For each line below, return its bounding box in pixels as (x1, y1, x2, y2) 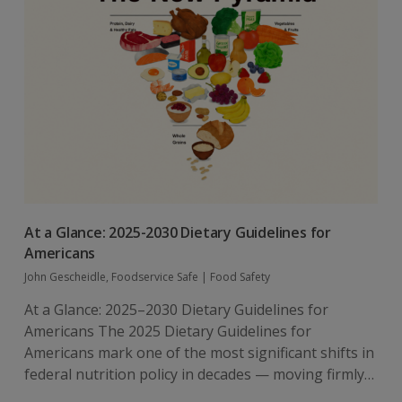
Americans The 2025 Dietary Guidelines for (23, 320, 311, 341)
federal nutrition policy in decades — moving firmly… (23, 363, 374, 384)
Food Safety (209, 268, 270, 284)
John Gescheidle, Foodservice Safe (23, 268, 198, 284)
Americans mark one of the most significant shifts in (23, 342, 374, 363)
